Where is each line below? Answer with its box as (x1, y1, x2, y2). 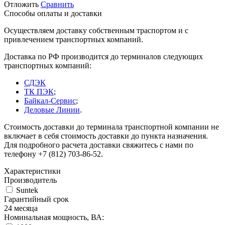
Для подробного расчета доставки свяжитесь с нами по (4, 140, 193, 149)
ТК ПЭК (24, 87, 54, 96)
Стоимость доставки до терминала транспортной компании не (4, 122, 219, 131)
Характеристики (4, 166, 61, 175)
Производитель (4, 175, 57, 184)
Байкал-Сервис (24, 96, 76, 105)
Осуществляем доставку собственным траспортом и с (4, 26, 188, 35)
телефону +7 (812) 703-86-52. (4, 149, 103, 158)
